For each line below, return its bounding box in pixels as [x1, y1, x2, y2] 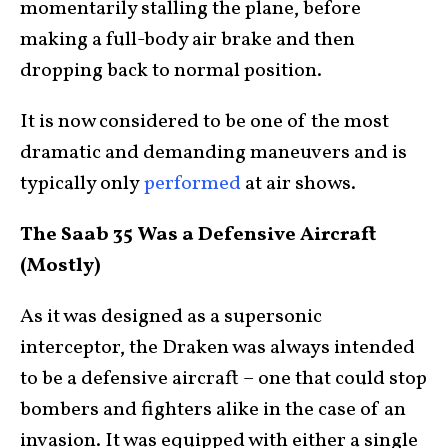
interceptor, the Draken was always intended [20, 334, 415, 362]
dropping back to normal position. [20, 57, 322, 85]
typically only [20, 170, 144, 198]
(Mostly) [20, 252, 101, 280]
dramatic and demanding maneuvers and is [20, 139, 407, 167]
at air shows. [241, 170, 356, 198]
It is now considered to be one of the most [20, 108, 389, 136]
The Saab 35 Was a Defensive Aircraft [20, 221, 376, 249]
